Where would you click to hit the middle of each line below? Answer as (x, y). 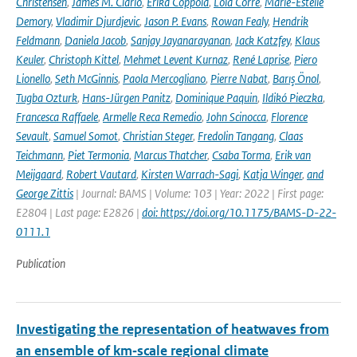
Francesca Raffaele (57, 117)
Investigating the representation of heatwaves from (173, 329)
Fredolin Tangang (236, 136)
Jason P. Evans (175, 21)
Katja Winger (273, 174)
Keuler (30, 59)
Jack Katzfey (263, 40)
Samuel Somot (86, 136)
